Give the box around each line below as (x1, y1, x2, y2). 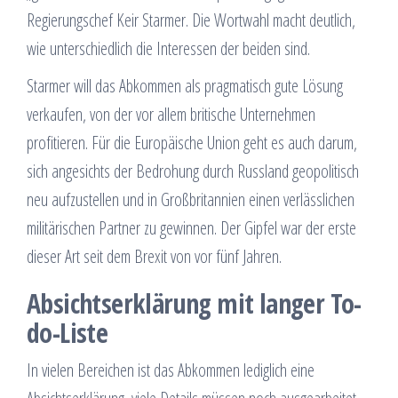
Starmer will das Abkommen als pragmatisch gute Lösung (27, 74, 343, 98)
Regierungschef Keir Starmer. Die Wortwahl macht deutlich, (27, 8, 355, 32)
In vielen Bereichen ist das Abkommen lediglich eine (27, 358, 314, 382)
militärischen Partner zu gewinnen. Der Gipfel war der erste (27, 216, 356, 240)
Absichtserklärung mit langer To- (27, 285, 362, 322)
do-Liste (27, 314, 108, 351)
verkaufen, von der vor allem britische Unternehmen (27, 102, 315, 126)
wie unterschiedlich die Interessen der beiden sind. (27, 36, 310, 60)
